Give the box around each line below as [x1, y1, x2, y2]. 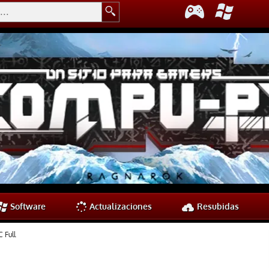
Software [8, 201, 46, 211]
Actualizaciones [87, 201, 152, 211]
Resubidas [195, 201, 239, 211]
